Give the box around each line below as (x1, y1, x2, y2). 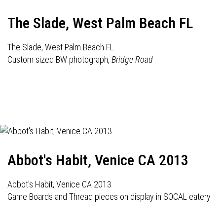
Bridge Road (111, 54, 153, 65)
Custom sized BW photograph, (7, 54, 111, 65)
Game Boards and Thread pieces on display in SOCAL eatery (7, 191, 211, 202)
